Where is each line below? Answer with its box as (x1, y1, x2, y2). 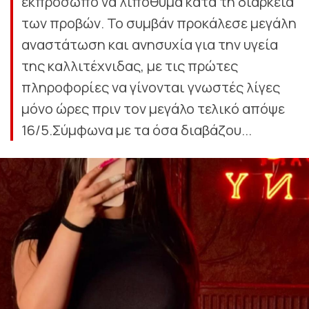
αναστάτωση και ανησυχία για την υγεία (21, 35, 278, 54)
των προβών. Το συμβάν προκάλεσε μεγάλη (21, 14, 297, 32)
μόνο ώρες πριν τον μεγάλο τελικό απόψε (21, 99, 285, 118)
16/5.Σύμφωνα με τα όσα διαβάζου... (21, 121, 252, 139)
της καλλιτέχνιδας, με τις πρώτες (21, 57, 238, 75)
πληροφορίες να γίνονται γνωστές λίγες (21, 78, 280, 97)
